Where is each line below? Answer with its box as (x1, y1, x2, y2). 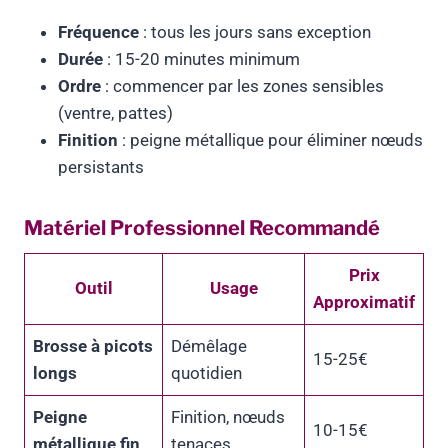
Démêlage (171, 336, 247, 357)
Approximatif (313, 292, 415, 313)
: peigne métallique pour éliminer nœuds (118, 130, 423, 151)
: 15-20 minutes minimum (103, 49, 300, 70)
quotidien (171, 363, 242, 384)
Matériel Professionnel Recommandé (24, 216, 380, 241)
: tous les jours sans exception (139, 22, 371, 43)
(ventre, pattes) (58, 103, 173, 124)
